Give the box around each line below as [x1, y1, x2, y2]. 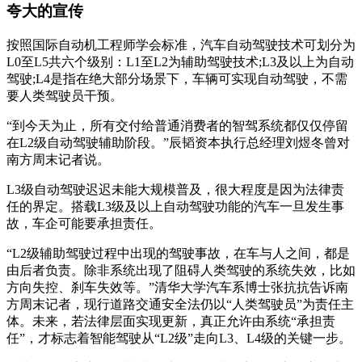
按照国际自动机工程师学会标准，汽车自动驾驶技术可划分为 [6, 38, 356, 53]
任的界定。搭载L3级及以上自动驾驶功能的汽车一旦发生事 [6, 200, 344, 214]
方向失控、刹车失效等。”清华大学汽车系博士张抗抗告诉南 [6, 280, 348, 295]
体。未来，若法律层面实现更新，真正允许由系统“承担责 [6, 314, 335, 329]
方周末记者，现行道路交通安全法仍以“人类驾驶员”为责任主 [6, 297, 354, 312]
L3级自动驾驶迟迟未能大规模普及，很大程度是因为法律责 [6, 183, 344, 197]
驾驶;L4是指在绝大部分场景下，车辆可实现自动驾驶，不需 [6, 72, 347, 86]
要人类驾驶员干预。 [6, 89, 123, 103]
